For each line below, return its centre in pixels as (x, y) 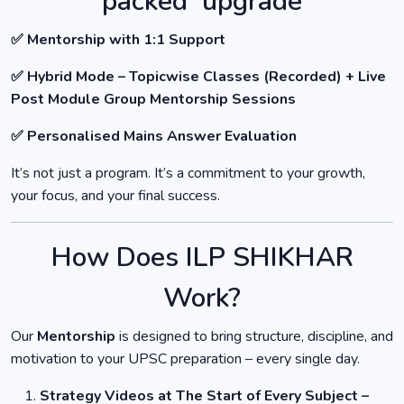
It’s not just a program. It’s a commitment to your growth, (188, 174)
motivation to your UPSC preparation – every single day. (185, 359)
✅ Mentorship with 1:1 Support (118, 40)
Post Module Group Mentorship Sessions (153, 100)
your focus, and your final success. (115, 196)
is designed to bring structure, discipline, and (254, 337)
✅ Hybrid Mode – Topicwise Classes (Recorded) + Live (198, 77)
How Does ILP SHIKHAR (202, 258)
